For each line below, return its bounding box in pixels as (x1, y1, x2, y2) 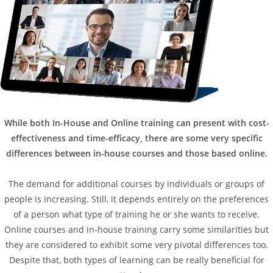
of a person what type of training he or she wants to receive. (13, 208, 260, 220)
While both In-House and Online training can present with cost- (4, 116, 269, 129)
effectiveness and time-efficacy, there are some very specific (10, 132, 263, 144)
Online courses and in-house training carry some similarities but (4, 223, 269, 235)
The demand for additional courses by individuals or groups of (9, 177, 264, 190)
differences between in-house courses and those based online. (5, 147, 268, 159)
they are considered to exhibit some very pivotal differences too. (5, 238, 268, 250)
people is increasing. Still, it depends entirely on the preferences (4, 193, 269, 205)
